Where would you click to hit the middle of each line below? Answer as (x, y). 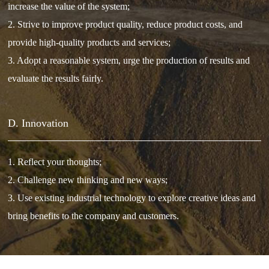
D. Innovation (38, 123)
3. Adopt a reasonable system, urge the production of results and (129, 60)
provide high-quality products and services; (89, 42)
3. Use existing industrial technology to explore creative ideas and (132, 198)
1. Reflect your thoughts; (55, 162)
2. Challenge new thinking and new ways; (88, 180)
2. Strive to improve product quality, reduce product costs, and (125, 24)
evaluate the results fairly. (56, 78)
